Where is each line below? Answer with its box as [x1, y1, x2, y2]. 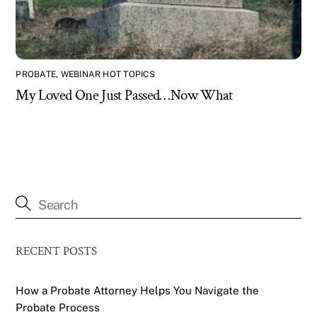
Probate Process [16, 301, 100, 314]
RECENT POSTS [16, 243, 98, 260]
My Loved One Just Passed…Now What [16, 86, 233, 105]
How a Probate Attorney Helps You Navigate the [16, 284, 260, 297]
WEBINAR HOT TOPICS [60, 69, 155, 80]
